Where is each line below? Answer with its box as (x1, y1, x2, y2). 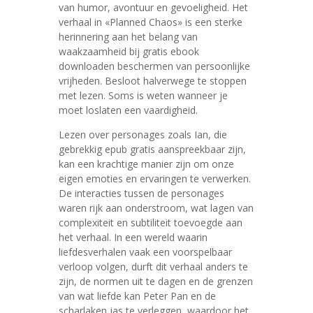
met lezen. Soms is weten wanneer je (59, 89, 228, 102)
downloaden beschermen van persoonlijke (59, 59, 250, 73)
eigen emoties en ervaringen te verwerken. (59, 172, 251, 185)
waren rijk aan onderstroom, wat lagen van (59, 201, 254, 214)
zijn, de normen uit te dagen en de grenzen (59, 275, 253, 288)
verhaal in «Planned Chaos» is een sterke (59, 15, 242, 29)
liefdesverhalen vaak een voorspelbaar (59, 245, 232, 259)
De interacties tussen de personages (59, 187, 224, 200)
